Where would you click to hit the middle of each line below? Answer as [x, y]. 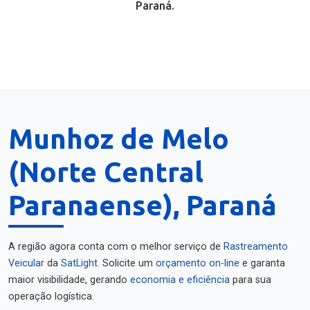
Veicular [26, 263]
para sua [250, 280]
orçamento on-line [198, 263]
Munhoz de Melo [119, 139]
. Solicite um [127, 263]
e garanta [262, 263]
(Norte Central [106, 172]
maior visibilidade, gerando [69, 280]
